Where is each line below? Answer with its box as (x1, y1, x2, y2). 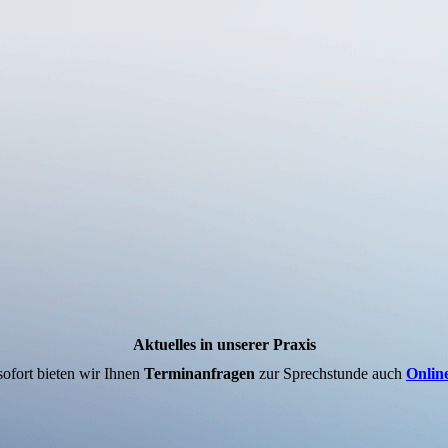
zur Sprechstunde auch (255, 365, 406, 383)
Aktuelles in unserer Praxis (132, 336, 316, 353)
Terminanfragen (144, 365, 255, 383)
